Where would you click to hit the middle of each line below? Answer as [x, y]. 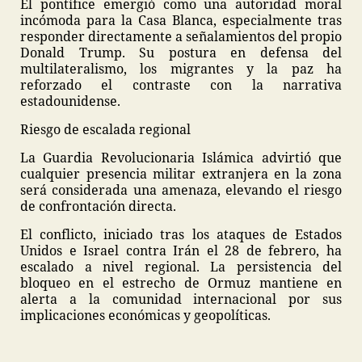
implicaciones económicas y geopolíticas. [145, 315]
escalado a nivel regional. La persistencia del [181, 267]
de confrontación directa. [98, 206]
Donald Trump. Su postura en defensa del [181, 53]
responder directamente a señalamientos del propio [181, 36]
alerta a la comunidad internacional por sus [181, 299]
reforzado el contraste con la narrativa [181, 85]
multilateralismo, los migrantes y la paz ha [181, 69]
